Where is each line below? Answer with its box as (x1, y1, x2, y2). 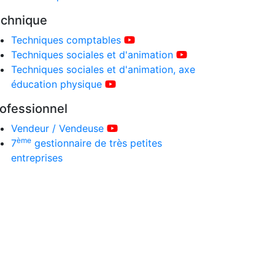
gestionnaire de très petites (31, 137, 162, 149)
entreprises (10, 152, 63, 164)
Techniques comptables (10, 34, 121, 46)
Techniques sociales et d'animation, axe (10, 63, 195, 76)
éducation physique (10, 78, 102, 90)
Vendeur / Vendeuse (10, 122, 104, 134)
